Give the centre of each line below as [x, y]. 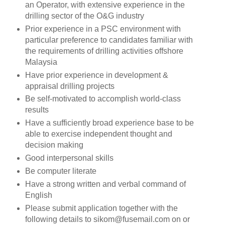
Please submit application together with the [101, 208]
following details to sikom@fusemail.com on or [107, 219]
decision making [54, 145]
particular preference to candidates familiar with [109, 40]
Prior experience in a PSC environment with [103, 29]
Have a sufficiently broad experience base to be [109, 123]
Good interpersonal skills [69, 158]
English [38, 195]
